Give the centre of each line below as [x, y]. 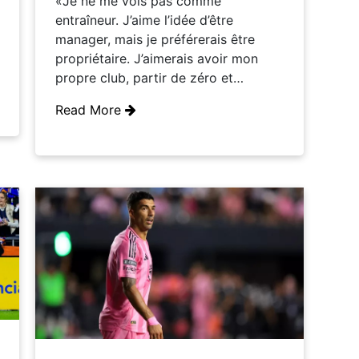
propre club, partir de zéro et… [149, 78]
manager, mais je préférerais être [155, 40]
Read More [90, 110]
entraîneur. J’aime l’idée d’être [144, 20]
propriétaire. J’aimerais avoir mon [157, 59]
